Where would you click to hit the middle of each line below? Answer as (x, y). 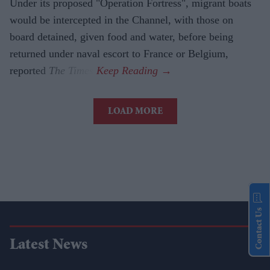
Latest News (49, 246)
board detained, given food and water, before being (121, 37)
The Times (71, 71)
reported (29, 71)
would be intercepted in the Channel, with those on (121, 20)
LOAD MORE (135, 112)
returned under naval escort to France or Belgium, (119, 54)
